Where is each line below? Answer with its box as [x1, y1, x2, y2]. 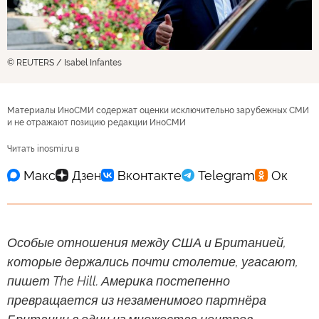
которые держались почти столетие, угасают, [7, 254, 298, 270]
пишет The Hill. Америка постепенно [7, 273, 230, 289]
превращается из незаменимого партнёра [7, 293, 266, 308]
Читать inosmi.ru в [7, 144, 79, 155]
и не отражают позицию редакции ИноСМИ [7, 117, 186, 128]
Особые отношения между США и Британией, [7, 235, 286, 251]
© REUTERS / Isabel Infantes [7, 58, 122, 68]
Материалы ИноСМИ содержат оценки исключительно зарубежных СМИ [7, 105, 309, 116]
